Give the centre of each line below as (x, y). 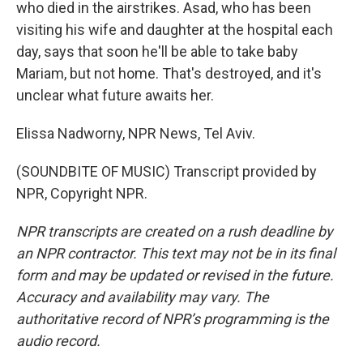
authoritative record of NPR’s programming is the (173, 319)
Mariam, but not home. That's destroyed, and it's (169, 73)
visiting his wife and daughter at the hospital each (175, 30)
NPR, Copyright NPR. (82, 193)
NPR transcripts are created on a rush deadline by (175, 231)
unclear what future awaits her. (115, 95)
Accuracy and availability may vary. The (143, 297)
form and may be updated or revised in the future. (175, 275)
